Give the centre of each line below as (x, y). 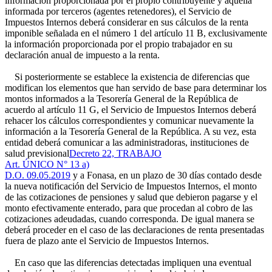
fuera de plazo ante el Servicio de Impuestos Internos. (107, 241)
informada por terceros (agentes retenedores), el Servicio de (118, 11)
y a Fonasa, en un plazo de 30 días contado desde (166, 175)
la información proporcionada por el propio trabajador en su (119, 44)
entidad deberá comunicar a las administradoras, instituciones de (127, 142)
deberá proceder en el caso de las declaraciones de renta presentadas (134, 230)
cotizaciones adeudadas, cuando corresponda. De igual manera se (130, 219)
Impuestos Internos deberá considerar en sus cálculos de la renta (127, 22)
